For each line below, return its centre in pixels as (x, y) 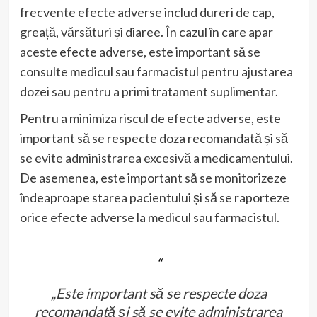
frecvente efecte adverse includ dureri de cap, (147, 12)
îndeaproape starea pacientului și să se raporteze (154, 197)
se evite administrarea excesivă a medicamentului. (156, 157)
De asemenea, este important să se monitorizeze (153, 177)
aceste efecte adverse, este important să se (140, 51)
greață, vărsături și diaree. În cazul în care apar (146, 31)
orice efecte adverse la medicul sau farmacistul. (149, 217)
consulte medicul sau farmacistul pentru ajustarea (156, 71)
